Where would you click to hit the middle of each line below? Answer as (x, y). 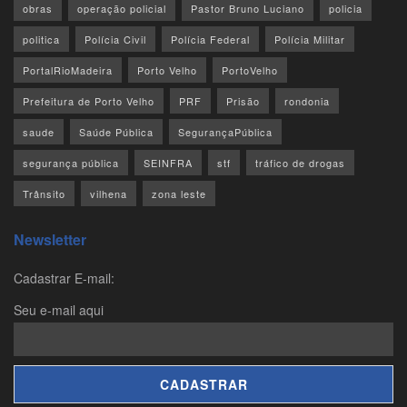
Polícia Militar (310, 40)
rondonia (307, 101)
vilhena (109, 194)
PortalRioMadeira (68, 70)
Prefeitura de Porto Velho (89, 101)
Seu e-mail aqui (59, 310)
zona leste (179, 194)
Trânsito (44, 194)
